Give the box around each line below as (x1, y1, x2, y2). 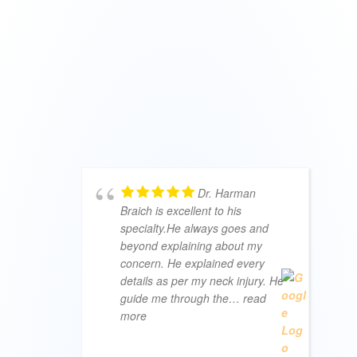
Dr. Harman (198, 184, 256, 201)
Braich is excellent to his (120, 202, 241, 218)
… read (229, 289, 266, 306)
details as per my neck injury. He (120, 272, 284, 288)
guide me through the (120, 289, 229, 306)
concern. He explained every (120, 254, 265, 271)
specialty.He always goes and (120, 219, 269, 236)
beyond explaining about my (120, 237, 262, 253)
